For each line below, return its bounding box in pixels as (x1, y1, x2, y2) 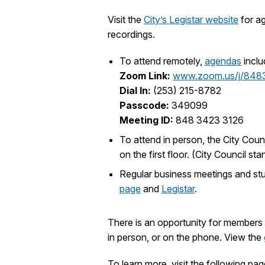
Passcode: (119, 99, 169, 111)
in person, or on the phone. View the (108, 231, 264, 243)
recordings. (108, 28, 155, 40)
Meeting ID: (119, 114, 176, 126)
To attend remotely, (119, 54, 205, 67)
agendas (205, 54, 241, 67)
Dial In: (119, 84, 153, 96)
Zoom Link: (119, 69, 173, 82)
